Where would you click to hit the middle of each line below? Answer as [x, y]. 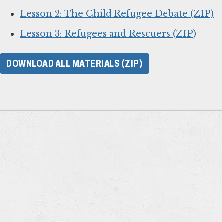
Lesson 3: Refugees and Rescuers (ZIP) [108, 33]
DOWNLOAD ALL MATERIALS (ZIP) [75, 63]
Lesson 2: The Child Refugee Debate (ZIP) [117, 14]
